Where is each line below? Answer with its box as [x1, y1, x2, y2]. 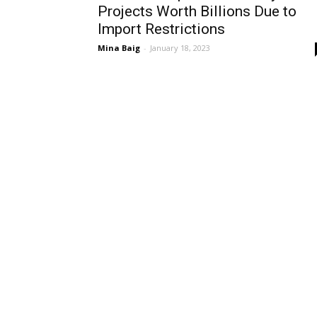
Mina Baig [98, 42, 140, 53]
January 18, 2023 [150, 42, 210, 53]
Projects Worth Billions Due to [98, 3, 296, 20]
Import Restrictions [98, 21, 225, 38]
